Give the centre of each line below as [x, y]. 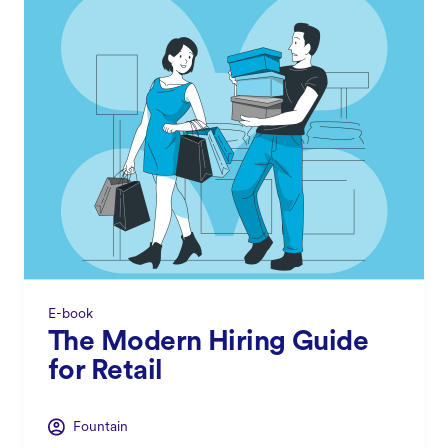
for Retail [105, 371]
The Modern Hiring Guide [208, 342]
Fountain [100, 427]
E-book [70, 314]
